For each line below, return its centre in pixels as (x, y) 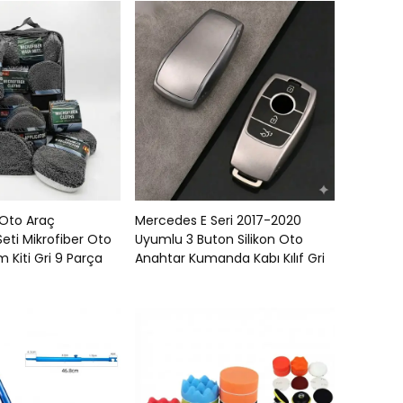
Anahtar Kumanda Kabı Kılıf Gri (230, 258)
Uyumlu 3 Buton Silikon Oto (219, 239)
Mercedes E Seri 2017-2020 (218, 220)
